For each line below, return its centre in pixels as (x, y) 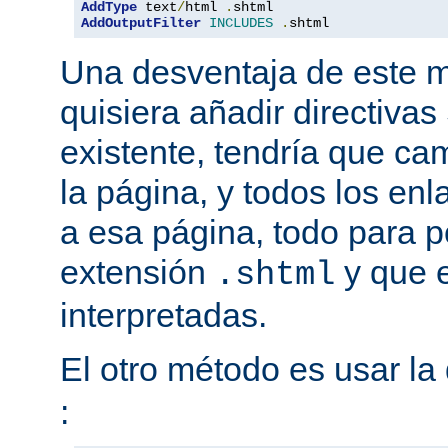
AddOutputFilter (141, 23)
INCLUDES (241, 23)
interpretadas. (163, 315)
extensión (137, 272)
